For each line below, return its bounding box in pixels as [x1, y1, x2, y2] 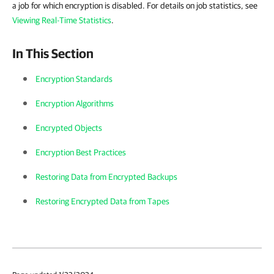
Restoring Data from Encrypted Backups [35, 172, 177, 182]
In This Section [12, 46, 94, 61]
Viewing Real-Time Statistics [12, 15, 111, 25]
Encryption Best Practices [35, 147, 126, 157]
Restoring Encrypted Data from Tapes [35, 196, 169, 206]
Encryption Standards [35, 74, 113, 84]
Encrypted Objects [35, 123, 102, 133]
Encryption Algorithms [35, 98, 114, 108]
